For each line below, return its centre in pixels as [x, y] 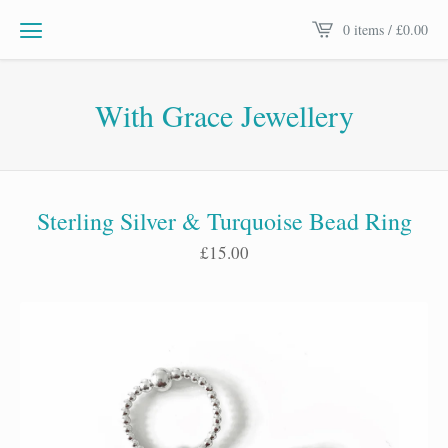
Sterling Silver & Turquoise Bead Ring [224, 221]
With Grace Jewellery [224, 115]
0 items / [369, 29]
